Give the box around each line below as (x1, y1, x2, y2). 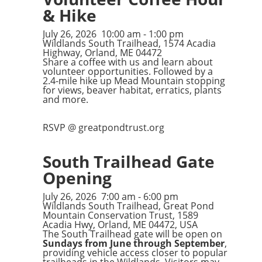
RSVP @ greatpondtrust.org (42, 121, 164, 134)
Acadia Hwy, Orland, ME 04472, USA (42, 218, 198, 231)
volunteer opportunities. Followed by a (42, 65, 213, 78)
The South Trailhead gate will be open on (42, 227, 222, 240)
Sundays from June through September (42, 237, 225, 250)
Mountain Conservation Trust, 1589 (42, 209, 198, 222)
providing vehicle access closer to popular (42, 246, 227, 259)
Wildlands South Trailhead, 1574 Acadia (42, 37, 216, 50)
